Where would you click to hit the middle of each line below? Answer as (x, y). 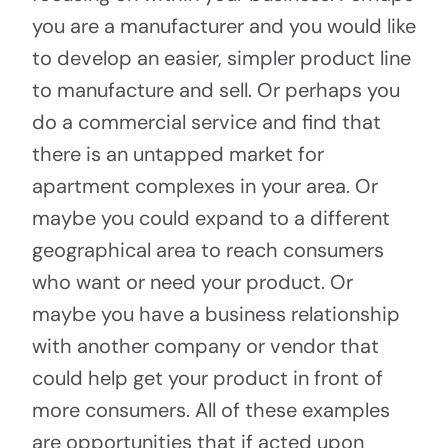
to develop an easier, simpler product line (221, 58)
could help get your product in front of (207, 378)
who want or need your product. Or (192, 282)
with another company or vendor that (205, 346)
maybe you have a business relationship (215, 314)
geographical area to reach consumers (207, 250)
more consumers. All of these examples (210, 410)
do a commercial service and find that (206, 122)
